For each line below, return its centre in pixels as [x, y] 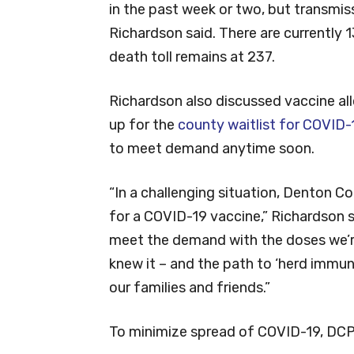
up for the [143, 124]
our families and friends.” [190, 287]
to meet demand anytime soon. [212, 148]
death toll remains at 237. [192, 56]
